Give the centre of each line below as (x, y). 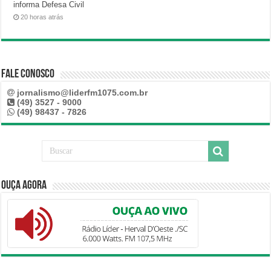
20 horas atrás (42, 17)
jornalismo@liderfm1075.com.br (83, 92)
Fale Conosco (28, 74)
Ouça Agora (24, 185)
